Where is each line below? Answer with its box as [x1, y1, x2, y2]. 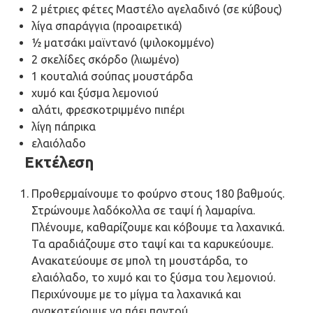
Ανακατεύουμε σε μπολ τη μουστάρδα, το [31, 254, 248, 267]
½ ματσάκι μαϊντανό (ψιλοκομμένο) [31, 36, 214, 49]
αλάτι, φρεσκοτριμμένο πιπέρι [31, 103, 184, 116]
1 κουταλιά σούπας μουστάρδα [31, 69, 193, 82]
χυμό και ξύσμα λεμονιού [31, 86, 159, 99]
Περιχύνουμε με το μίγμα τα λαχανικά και [31, 287, 241, 300]
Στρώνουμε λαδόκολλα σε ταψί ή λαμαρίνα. [31, 203, 255, 217]
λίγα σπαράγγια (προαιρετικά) [31, 19, 182, 32]
